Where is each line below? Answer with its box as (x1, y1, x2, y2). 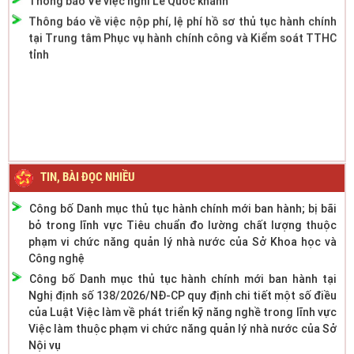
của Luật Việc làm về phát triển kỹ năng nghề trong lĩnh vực (28, 305, 337, 318)
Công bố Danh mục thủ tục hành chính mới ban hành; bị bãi (29, 201, 337, 215)
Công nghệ (28, 251, 85, 265)
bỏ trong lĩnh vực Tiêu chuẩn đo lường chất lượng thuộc (28, 218, 337, 232)
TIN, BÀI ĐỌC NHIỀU (40, 169, 135, 184)
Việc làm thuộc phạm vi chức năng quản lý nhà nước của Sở (28, 322, 337, 335)
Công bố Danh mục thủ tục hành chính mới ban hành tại (29, 272, 337, 285)
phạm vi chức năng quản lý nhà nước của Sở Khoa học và (28, 235, 337, 248)
